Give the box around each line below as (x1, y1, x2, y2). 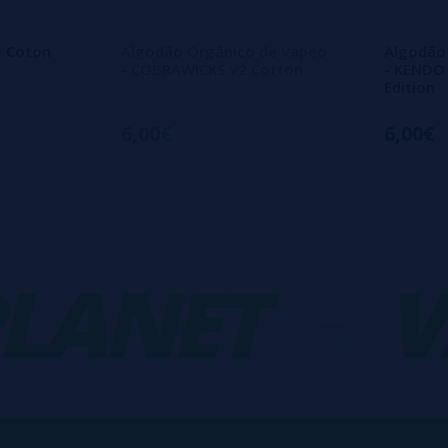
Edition (384, 76, 435, 97)
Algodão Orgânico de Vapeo (121, 40, 327, 61)
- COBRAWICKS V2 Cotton (121, 58, 303, 79)
